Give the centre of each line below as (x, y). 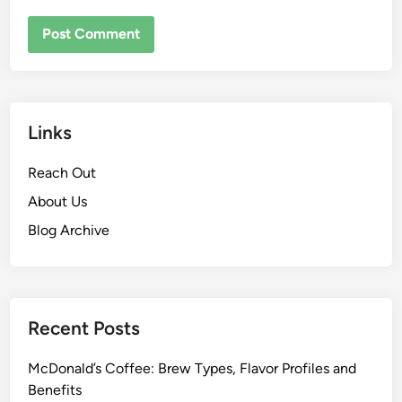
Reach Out (62, 173)
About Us (58, 202)
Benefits (55, 390)
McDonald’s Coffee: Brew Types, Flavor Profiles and (192, 369)
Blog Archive (69, 231)
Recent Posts (84, 328)
